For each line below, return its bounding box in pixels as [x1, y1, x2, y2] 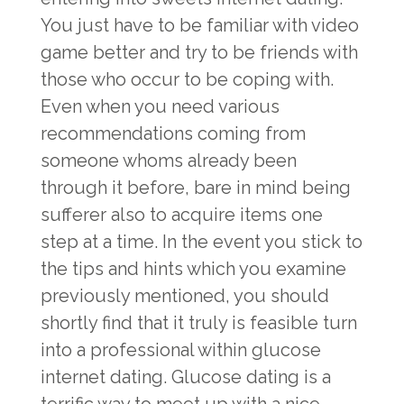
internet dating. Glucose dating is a [41, 366, 331, 388]
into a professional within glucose [41, 339, 321, 361]
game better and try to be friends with [41, 41, 358, 63]
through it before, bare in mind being [41, 177, 351, 198]
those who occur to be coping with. [41, 69, 334, 90]
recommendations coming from [41, 123, 306, 144]
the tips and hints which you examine [41, 258, 346, 280]
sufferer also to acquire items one [41, 204, 323, 225]
